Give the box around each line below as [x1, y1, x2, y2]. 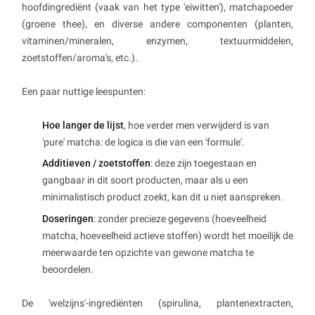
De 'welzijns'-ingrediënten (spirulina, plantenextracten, [22, 297, 293, 309]
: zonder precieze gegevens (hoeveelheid [94, 212, 266, 224]
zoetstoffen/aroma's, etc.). [22, 51, 138, 63]
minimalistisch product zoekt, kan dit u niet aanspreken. [42, 191, 283, 203]
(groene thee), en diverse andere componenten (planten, [22, 18, 293, 30]
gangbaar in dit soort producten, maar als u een [42, 174, 248, 186]
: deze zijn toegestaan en [150, 157, 257, 169]
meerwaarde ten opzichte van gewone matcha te [42, 246, 254, 258]
